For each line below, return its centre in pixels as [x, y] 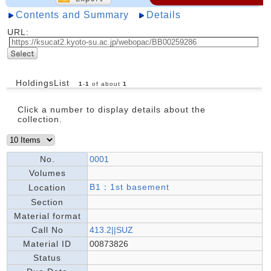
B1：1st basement [129, 187]
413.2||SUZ [111, 230]
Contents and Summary [72, 15]
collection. [40, 119]
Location [47, 188]
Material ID [47, 244]
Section [47, 202]
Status [47, 258]
